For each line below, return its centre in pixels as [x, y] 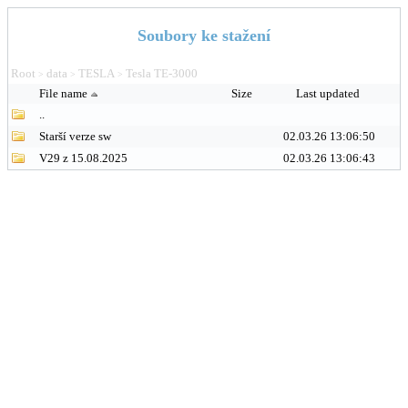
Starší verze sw [75, 136]
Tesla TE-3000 [162, 73]
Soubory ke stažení [204, 36]
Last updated [329, 93]
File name [63, 93]
